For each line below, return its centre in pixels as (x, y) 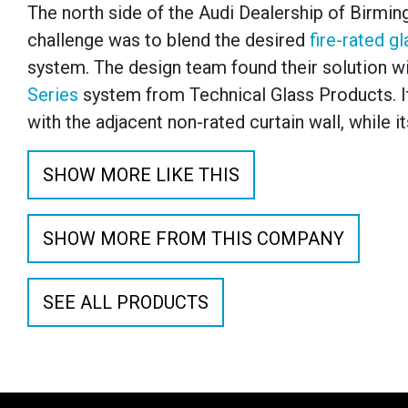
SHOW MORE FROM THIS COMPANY (194, 239)
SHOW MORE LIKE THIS (141, 175)
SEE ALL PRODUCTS (126, 302)
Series (53, 95)
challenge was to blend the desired (168, 40)
